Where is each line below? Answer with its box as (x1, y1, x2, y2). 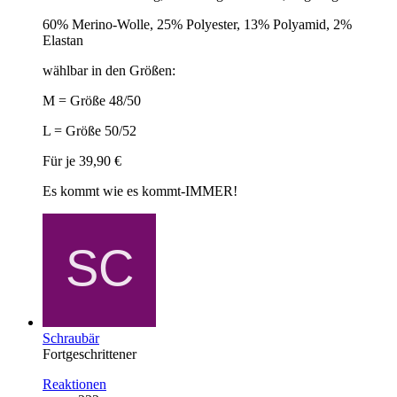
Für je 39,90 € (43, 152, 121, 168)
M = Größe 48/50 (43, 92, 141, 108)
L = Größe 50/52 (43, 122, 136, 138)
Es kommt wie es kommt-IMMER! (43, 183, 237, 198)
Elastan (43, 32, 83, 48)
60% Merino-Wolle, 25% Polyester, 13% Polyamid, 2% (43, 16, 352, 32)
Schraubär (43, 330, 99, 346)
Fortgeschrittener (43, 346, 136, 362)
